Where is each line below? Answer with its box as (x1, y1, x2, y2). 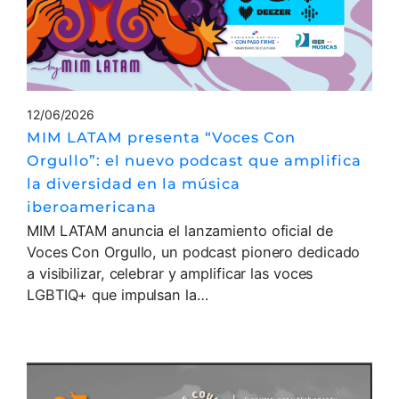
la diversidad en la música (27, 174, 240, 192)
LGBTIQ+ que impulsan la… (27, 285, 208, 304)
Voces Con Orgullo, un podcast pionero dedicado (27, 242, 361, 261)
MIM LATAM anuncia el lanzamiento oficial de (27, 221, 333, 240)
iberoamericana (27, 197, 157, 216)
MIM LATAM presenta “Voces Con (27, 127, 296, 146)
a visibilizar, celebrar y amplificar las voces (27, 264, 313, 282)
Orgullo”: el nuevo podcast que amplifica (27, 151, 362, 169)
